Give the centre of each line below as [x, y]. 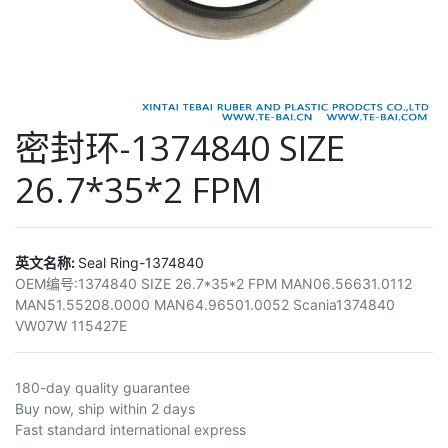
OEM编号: [46, 283]
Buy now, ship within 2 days [105, 408]
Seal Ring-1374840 [141, 262]
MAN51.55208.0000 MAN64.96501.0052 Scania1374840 [205, 304]
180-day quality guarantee [102, 387]
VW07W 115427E [71, 325]
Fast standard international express [130, 429]
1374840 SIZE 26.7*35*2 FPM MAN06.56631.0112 [245, 283]
